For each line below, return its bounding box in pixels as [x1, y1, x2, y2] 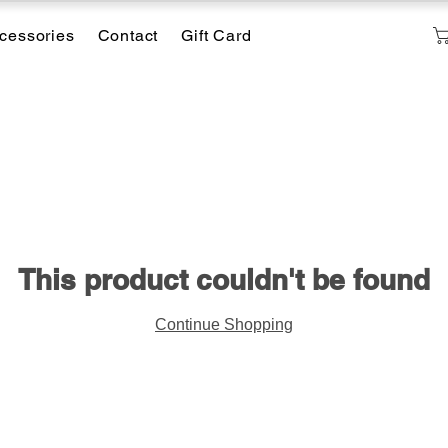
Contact [97, 26, 159, 45]
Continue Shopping [155, 316, 293, 334]
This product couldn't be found [18, 263, 430, 297]
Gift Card [181, 26, 252, 45]
